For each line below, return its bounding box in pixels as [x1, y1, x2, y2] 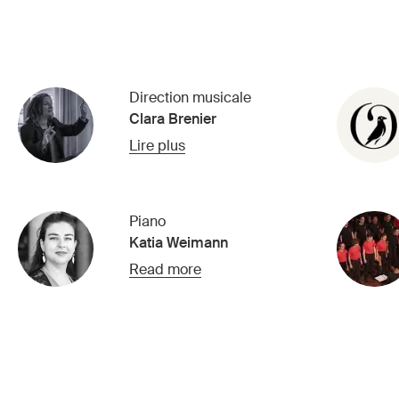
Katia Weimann [128, 233, 228, 253]
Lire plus [128, 136, 185, 156]
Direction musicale [128, 88, 251, 108]
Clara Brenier [128, 110, 216, 129]
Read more [128, 260, 201, 280]
